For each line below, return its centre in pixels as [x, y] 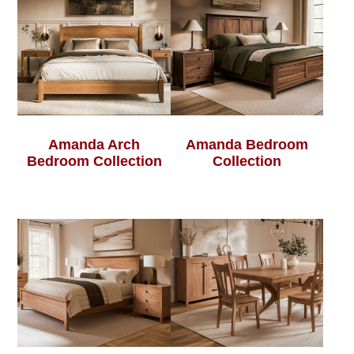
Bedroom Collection [94, 161]
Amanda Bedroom [247, 144]
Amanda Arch [94, 144]
